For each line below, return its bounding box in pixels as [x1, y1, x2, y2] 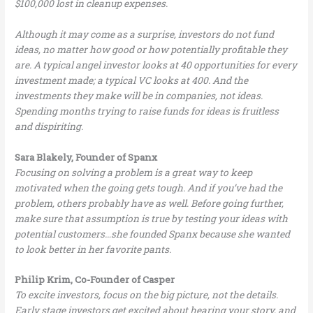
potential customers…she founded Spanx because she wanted [15, 227, 291, 240]
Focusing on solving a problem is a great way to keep [15, 166, 253, 179]
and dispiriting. [15, 119, 86, 133]
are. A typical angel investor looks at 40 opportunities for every [15, 58, 298, 71]
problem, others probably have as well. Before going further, [15, 196, 284, 210]
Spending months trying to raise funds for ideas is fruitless [15, 104, 279, 117]
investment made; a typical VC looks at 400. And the [15, 73, 249, 87]
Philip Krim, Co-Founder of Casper [15, 273, 175, 286]
